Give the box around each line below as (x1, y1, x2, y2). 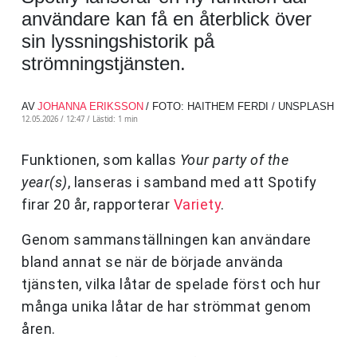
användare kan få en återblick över (22, 8, 312, 30)
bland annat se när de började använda (22, 253, 284, 271)
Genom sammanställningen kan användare (22, 231, 312, 249)
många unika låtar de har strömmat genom (22, 298, 312, 316)
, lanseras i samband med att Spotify (67, 174, 317, 191)
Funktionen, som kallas (22, 151, 180, 169)
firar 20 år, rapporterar (22, 196, 174, 214)
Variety (173, 196, 221, 214)
